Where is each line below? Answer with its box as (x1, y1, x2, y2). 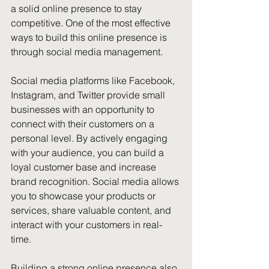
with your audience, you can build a (11, 147, 166, 159)
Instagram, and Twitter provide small (11, 89, 168, 101)
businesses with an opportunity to (11, 103, 157, 115)
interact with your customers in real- (11, 219, 162, 231)
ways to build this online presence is (11, 31, 169, 43)
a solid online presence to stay (11, 2, 144, 14)
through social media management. (11, 46, 163, 58)
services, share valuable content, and (11, 204, 174, 216)
